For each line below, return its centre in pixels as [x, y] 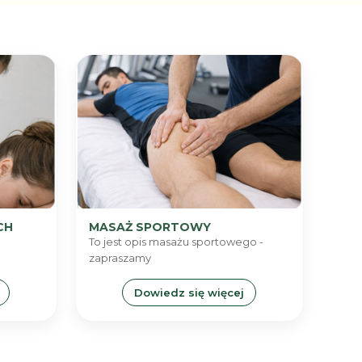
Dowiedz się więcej [189, 293]
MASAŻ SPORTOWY [149, 227]
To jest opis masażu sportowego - [176, 242]
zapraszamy [120, 258]
